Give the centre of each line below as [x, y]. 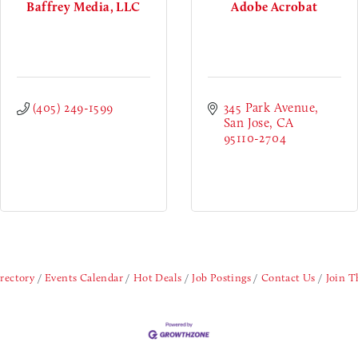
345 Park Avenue [270, 107]
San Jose [247, 123]
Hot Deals [157, 277]
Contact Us [288, 277]
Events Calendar [84, 277]
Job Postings [222, 277]
